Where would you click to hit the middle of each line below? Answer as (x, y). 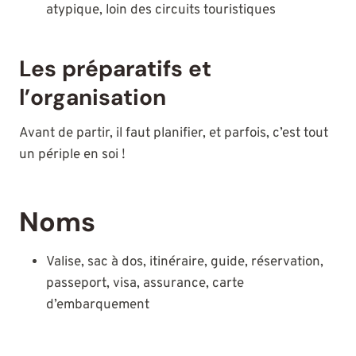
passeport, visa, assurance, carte (145, 284)
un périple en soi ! (72, 155)
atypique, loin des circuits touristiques (161, 11)
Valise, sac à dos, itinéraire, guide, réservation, (185, 263)
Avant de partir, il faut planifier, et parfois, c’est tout (174, 134)
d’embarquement (98, 306)
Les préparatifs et (115, 69)
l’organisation (93, 98)
